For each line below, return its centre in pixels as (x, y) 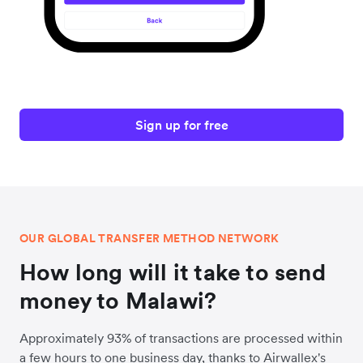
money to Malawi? (118, 301)
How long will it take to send (173, 273)
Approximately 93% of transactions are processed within (181, 338)
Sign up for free (181, 125)
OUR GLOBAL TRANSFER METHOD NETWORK (149, 239)
